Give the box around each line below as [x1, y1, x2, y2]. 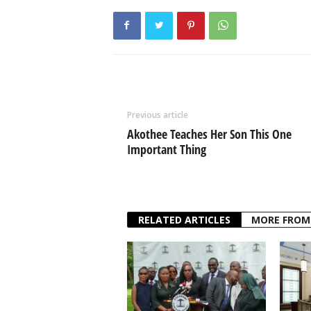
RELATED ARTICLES [137, 212, 230, 226]
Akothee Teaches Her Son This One [126, 125, 292, 142]
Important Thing [126, 140, 206, 158]
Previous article [126, 108, 188, 121]
